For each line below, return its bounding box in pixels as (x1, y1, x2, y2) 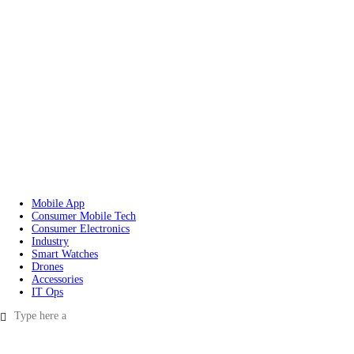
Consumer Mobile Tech (32, 209, 136, 222)
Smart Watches (32, 247, 98, 260)
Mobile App (32, 197, 85, 209)
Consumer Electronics (32, 222, 130, 235)
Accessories (32, 273, 83, 285)
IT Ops (32, 285, 63, 298)
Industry (32, 235, 69, 247)
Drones (32, 260, 63, 273)
